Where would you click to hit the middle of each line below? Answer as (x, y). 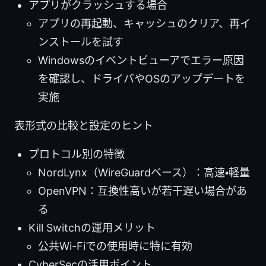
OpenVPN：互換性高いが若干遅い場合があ (142, 191)
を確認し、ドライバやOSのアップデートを (142, 79)
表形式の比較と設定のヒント (84, 126)
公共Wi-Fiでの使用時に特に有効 (115, 246)
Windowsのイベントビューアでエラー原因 (141, 61)
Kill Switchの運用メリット (92, 228)
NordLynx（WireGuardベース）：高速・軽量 (144, 173)
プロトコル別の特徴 (77, 154)
